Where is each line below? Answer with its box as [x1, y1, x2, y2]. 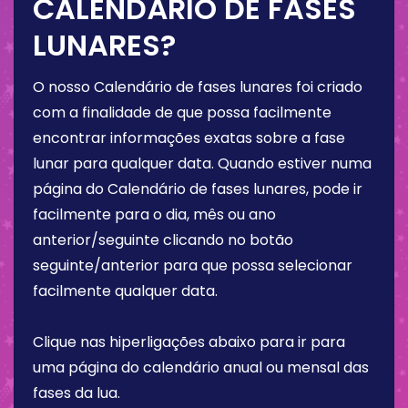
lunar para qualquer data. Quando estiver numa [33, 153, 372, 175]
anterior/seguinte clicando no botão [33, 229, 293, 251]
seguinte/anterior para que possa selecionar [33, 255, 352, 277]
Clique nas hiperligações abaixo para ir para [33, 331, 345, 353]
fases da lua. [33, 382, 120, 404]
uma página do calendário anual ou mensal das [33, 357, 369, 379]
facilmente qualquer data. [33, 280, 218, 302]
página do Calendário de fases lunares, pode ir [33, 178, 362, 200]
